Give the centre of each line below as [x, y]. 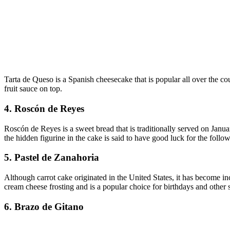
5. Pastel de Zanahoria [52, 158]
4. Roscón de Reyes [44, 109]
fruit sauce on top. [33, 89]
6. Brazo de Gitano [44, 206]
